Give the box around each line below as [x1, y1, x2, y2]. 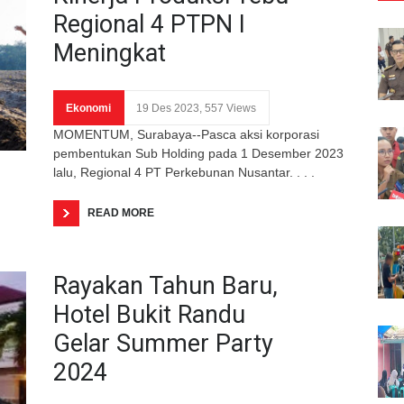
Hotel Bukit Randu [53, 299, 245, 329]
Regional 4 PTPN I [53, 9, 245, 39]
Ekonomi [66, 101, 111, 115]
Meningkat [53, 38, 166, 68]
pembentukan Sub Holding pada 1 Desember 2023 [53, 145, 344, 161]
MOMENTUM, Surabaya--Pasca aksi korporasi [53, 126, 319, 142]
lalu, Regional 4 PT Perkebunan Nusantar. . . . [53, 164, 315, 179]
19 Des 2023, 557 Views [136, 101, 256, 115]
